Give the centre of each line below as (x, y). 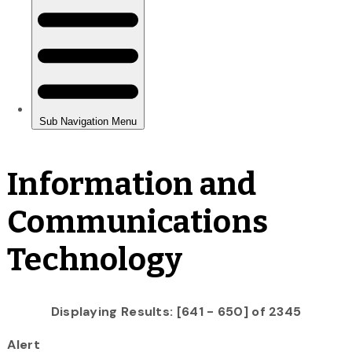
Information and (132, 184)
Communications (137, 222)
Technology (95, 260)
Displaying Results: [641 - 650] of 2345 (176, 311)
